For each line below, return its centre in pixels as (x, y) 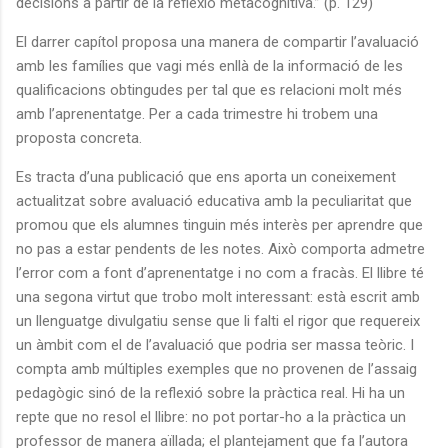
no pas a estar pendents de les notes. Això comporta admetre (220, 248)
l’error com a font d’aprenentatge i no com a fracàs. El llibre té (220, 272)
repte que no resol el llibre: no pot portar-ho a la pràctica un (211, 416)
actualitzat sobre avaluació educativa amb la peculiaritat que (214, 200)
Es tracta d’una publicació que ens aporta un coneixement (206, 176)
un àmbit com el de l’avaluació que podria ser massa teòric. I (215, 344)
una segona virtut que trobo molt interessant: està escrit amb (218, 296)
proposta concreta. (79, 137)
